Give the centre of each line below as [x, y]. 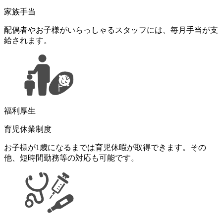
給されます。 [28, 40]
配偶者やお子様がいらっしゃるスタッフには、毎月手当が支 [111, 30]
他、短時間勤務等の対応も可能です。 [71, 158]
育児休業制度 [28, 129]
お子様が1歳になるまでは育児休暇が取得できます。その [105, 147]
